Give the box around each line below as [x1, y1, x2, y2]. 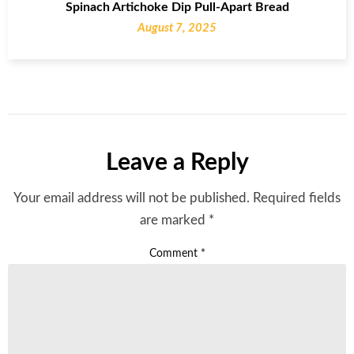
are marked [140, 213, 209, 227]
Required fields [253, 190, 341, 205]
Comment [149, 247, 201, 259]
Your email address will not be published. [13, 190, 250, 205]
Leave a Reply [105, 150, 249, 175]
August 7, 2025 [137, 21, 217, 34]
